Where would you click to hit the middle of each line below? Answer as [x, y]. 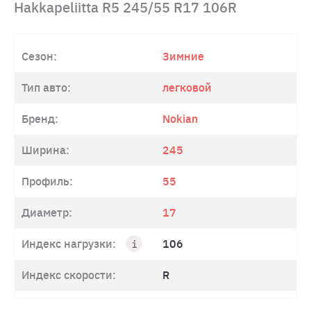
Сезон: [39, 57]
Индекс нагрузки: [70, 244]
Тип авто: [46, 88]
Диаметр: [47, 213]
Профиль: [47, 182]
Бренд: [40, 119]
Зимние [183, 57]
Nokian [180, 119]
